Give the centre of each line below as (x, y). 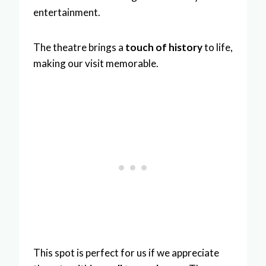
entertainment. (67, 12)
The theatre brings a (79, 47)
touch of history (164, 47)
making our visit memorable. (96, 63)
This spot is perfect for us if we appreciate (126, 252)
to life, (218, 47)
